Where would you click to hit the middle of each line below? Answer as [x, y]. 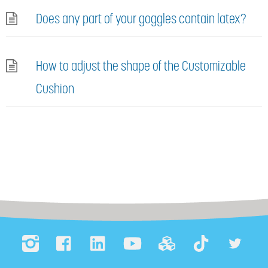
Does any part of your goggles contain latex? [141, 19]
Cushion [55, 89]
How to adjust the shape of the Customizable [141, 66]
